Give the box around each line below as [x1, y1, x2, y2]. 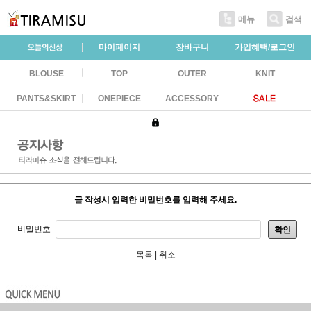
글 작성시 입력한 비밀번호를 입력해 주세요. [74, 194, 237, 205]
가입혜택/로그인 [235, 42, 295, 52]
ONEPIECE [97, 94, 141, 103]
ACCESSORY [165, 94, 219, 103]
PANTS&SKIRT [17, 94, 76, 103]
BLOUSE [28, 68, 64, 78]
